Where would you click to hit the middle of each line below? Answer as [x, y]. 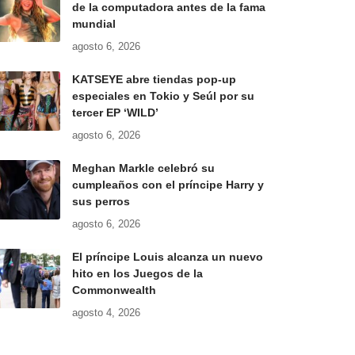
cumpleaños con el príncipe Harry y [168, 185]
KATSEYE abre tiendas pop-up [154, 80]
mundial [94, 24]
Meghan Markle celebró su [143, 168]
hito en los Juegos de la [137, 274]
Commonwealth [114, 290]
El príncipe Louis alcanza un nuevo [167, 257]
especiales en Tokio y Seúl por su [163, 96]
